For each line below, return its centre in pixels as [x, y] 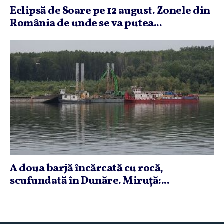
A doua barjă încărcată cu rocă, [87, 168]
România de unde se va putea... [86, 24]
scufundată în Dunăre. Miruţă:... [90, 181]
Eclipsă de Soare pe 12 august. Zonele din [110, 11]
